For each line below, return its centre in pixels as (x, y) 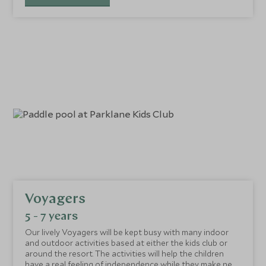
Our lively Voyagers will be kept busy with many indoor (127, 232)
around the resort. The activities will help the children (125, 254)
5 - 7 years (52, 217)
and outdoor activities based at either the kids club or (126, 243)
